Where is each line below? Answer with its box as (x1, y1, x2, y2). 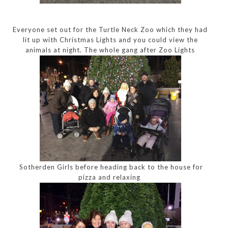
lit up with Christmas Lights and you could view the (22, 35, 198, 44)
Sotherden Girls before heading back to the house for (17, 162, 204, 171)
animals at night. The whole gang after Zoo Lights (25, 45, 195, 54)
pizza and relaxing (78, 173, 142, 181)
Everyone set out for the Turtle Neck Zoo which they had (13, 25, 208, 34)
